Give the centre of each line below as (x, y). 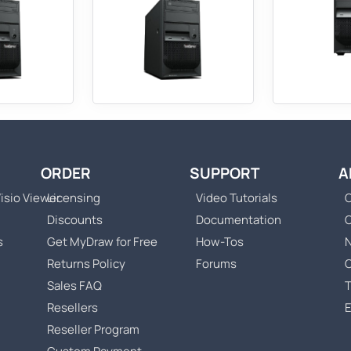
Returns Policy (86, 264)
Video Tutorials (237, 198)
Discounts (75, 220)
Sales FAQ (74, 286)
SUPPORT (225, 174)
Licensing (74, 198)
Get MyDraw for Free (102, 242)
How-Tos (220, 242)
